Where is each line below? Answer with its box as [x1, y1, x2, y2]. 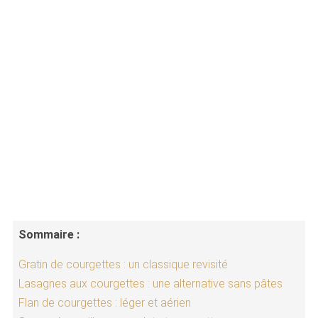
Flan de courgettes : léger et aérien [18, 296, 191, 310]
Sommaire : [18, 227, 79, 241]
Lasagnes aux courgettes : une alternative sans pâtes [18, 277, 283, 291]
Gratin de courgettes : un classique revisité [18, 258, 228, 272]
